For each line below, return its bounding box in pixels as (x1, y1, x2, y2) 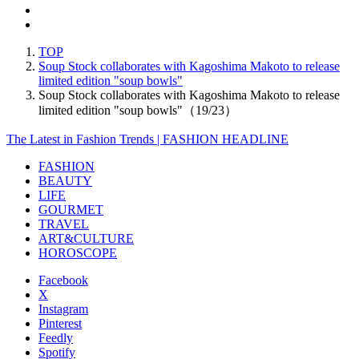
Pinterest (38, 316, 82, 330)
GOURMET (38, 202, 103, 216)
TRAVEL (38, 216, 89, 231)
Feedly (38, 330, 73, 345)
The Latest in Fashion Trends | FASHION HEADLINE (6, 131, 288, 146)
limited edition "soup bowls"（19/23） (38, 103, 237, 117)
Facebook (38, 272, 88, 287)
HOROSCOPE (38, 245, 117, 260)
